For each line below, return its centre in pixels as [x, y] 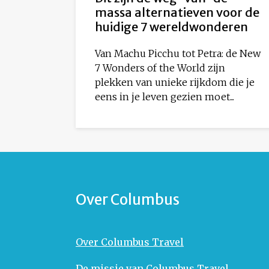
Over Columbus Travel [130, 242]
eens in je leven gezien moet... [165, 97]
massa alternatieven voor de [177, 13]
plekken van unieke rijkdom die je [175, 83]
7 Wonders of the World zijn [160, 68]
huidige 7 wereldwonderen [171, 27]
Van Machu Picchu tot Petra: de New [178, 54]
